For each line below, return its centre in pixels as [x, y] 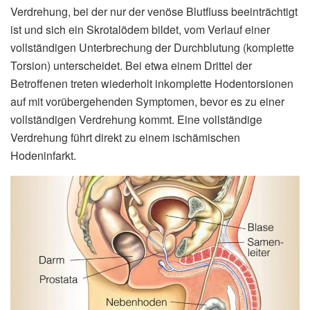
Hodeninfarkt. [43, 155]
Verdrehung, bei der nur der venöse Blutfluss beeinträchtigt [154, 11]
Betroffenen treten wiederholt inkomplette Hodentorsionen [152, 83]
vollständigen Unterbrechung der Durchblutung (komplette [152, 47]
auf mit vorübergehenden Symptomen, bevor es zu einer [147, 101]
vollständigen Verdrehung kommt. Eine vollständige [136, 119]
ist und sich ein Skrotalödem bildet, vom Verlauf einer [140, 29]
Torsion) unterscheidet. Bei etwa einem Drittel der [131, 65]
